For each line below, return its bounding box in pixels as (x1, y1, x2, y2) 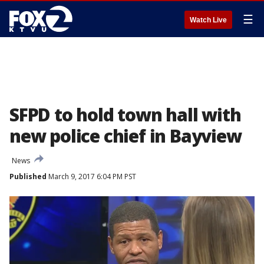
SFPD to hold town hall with (9, 103, 241, 127)
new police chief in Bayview (9, 124, 242, 148)
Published (9, 171, 47, 181)
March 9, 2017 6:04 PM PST (47, 171, 136, 181)
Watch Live (190, 16, 227, 24)
